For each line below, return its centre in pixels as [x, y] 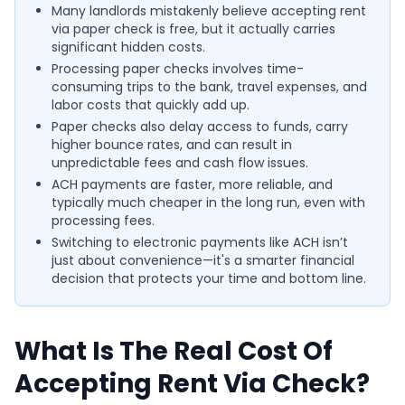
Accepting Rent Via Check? [192, 383]
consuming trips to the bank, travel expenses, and [209, 86]
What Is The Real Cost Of [174, 351]
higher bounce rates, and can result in [172, 144]
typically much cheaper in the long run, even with [208, 202]
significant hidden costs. [128, 47]
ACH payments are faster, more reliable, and [192, 184]
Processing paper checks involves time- [178, 68]
